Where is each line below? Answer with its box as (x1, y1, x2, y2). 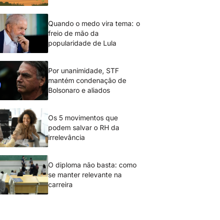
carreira (48, 180, 73, 189)
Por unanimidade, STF (48, 66, 119, 75)
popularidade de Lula (48, 39, 117, 47)
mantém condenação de (48, 76, 127, 84)
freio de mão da (48, 29, 99, 37)
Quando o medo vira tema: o (48, 19, 140, 27)
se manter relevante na (48, 170, 122, 179)
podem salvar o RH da (48, 123, 120, 132)
